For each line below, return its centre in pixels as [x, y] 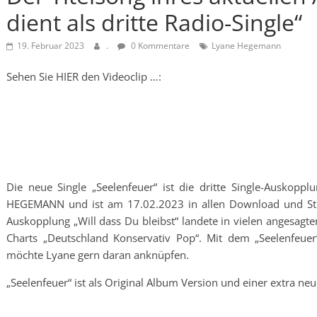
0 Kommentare [159, 46]
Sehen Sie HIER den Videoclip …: [84, 76]
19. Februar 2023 [51, 46]
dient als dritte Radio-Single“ [154, 22]
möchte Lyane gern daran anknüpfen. [98, 255]
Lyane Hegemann [246, 46]
